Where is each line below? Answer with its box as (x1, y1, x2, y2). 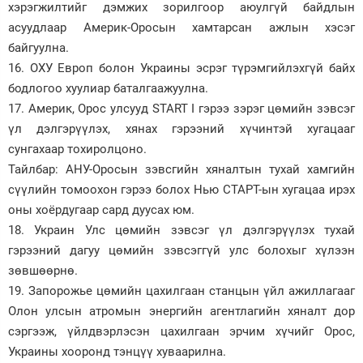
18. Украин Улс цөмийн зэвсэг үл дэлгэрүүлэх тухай (8, 222, 355, 237)
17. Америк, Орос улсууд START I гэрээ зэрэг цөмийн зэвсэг (8, 100, 355, 116)
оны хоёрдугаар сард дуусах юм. (8, 202, 194, 217)
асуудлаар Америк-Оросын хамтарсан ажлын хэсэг (8, 19, 355, 35)
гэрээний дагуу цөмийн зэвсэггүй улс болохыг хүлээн (8, 242, 355, 258)
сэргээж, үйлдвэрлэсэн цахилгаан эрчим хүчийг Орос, (8, 323, 355, 339)
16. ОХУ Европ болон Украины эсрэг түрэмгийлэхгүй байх (8, 60, 355, 75)
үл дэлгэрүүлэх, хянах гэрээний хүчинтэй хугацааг (8, 121, 355, 136)
